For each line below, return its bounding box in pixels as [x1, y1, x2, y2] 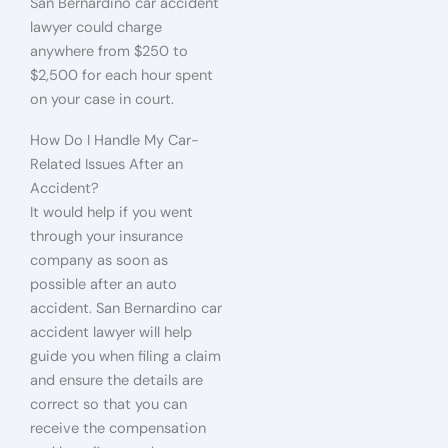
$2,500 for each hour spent [30, 65, 213, 85]
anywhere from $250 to [30, 41, 188, 61]
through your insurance [30, 227, 183, 246]
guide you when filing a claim [30, 347, 221, 366]
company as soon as [30, 251, 168, 270]
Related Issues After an [30, 155, 183, 174]
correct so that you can [30, 395, 187, 414]
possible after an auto [30, 275, 177, 294]
